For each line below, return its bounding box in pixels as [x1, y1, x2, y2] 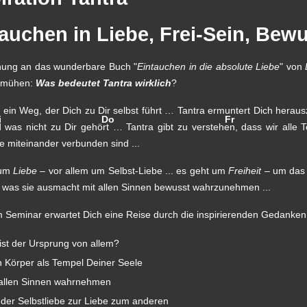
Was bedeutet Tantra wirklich [36, 77, 171, 89]
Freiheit [228, 165, 262, 177]
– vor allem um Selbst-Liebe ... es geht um [37, 165, 229, 177]
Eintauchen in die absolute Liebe [137, 61, 280, 73]
